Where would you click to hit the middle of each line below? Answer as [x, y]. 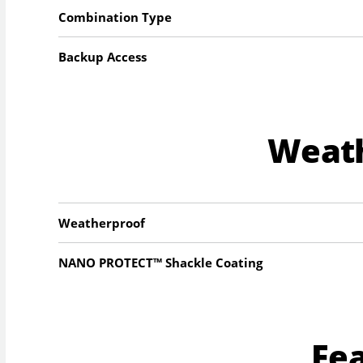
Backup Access [103, 56]
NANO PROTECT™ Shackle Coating [161, 263]
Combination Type [115, 17]
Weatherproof [102, 223]
